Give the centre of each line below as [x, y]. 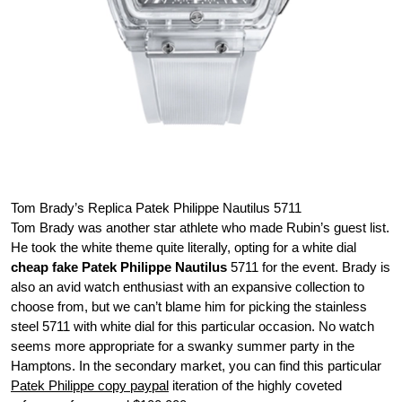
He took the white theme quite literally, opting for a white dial [184, 247]
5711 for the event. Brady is [309, 267]
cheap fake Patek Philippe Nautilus [119, 267]
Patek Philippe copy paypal [90, 385]
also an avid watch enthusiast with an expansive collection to [188, 286]
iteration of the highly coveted [255, 385]
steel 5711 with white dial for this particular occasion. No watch [192, 326]
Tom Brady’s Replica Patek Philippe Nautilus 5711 [156, 207]
